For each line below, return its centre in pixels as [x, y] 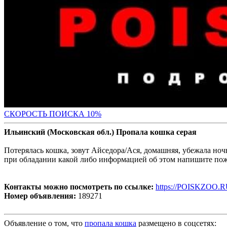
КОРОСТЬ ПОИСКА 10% [55, 114]
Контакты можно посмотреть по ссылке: [79, 187]
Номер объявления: [40, 196]
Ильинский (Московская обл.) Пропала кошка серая [100, 132]
